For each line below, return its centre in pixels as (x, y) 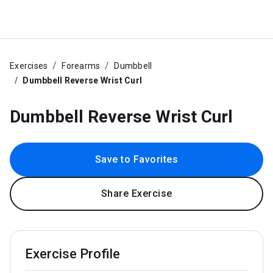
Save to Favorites (136, 159)
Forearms (81, 66)
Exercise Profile (73, 254)
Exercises (29, 66)
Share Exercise (136, 193)
